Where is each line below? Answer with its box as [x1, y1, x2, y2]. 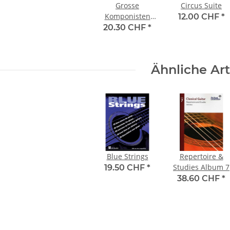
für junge [111, 22, 143, 32]
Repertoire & [179, 151, 223, 162]
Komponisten [104, 11, 150, 22]
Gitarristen [109, 33, 146, 43]
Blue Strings [106, 151, 148, 162]
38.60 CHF [177, 174, 222, 184]
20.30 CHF [103, 23, 148, 33]
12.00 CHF [178, 12, 221, 22]
